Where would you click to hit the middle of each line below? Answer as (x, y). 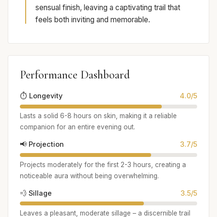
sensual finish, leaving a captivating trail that (108, 8)
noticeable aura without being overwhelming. (89, 176)
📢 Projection (42, 144)
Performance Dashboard (75, 75)
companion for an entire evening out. (77, 127)
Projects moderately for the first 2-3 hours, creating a (103, 164)
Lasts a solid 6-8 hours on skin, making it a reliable (98, 116)
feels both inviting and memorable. (93, 20)
